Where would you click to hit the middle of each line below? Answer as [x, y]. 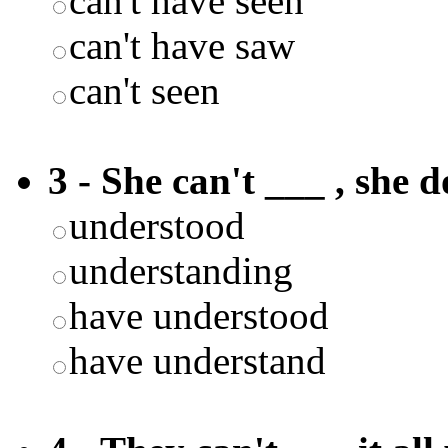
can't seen [144, 90]
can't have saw [182, 45]
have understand [197, 360]
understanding [181, 270]
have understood [199, 315]
